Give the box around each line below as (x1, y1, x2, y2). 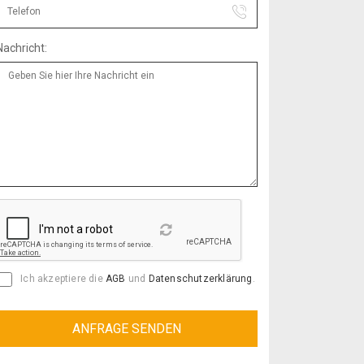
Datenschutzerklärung (148, 272, 253, 284)
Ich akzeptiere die (18, 272, 106, 284)
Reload (152, 228, 184, 240)
